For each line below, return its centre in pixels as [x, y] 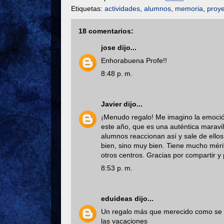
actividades [122, 8]
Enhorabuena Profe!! [134, 60]
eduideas [117, 198]
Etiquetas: [88, 8]
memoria [189, 8]
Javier [111, 104]
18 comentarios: [106, 31]
